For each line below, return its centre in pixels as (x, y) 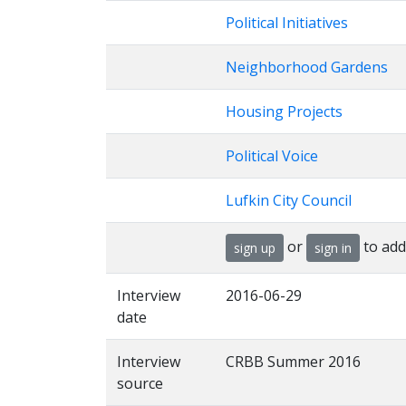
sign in (333, 248)
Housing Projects (284, 111)
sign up (255, 248)
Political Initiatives (287, 23)
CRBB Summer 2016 (293, 362)
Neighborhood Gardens (307, 67)
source (140, 383)
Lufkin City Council (289, 200)
